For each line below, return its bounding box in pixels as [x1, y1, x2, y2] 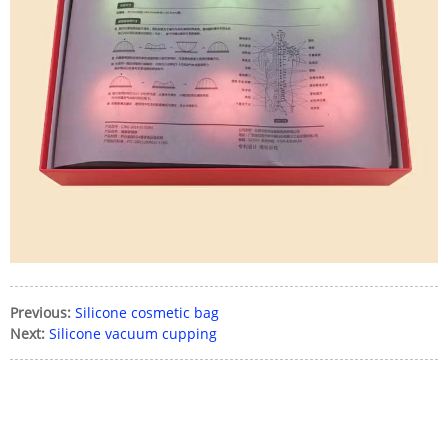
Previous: [10, 302, 71, 322]
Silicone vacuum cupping [49, 323, 217, 343]
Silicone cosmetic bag [75, 302, 219, 322]
